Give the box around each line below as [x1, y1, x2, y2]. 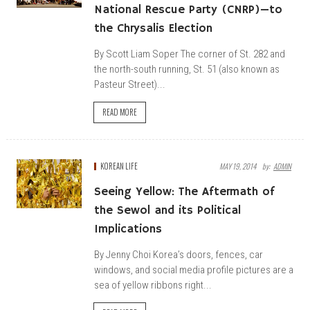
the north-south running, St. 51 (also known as [94, 63, 280, 75]
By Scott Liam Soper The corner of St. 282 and [94, 48, 285, 60]
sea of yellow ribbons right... [94, 279, 212, 291]
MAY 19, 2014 [219, 161, 256, 172]
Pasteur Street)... [94, 78, 165, 91]
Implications [94, 222, 162, 237]
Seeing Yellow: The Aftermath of [94, 185, 275, 199]
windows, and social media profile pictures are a [94, 264, 293, 276]
